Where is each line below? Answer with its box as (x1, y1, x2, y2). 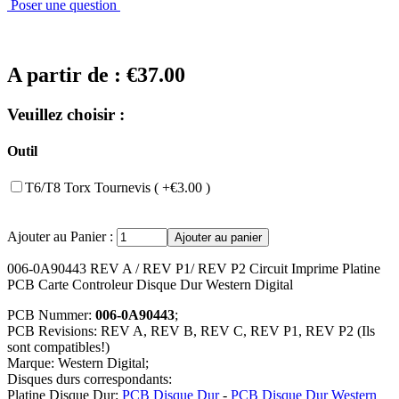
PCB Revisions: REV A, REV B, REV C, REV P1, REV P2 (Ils (7, 323, 375, 339)
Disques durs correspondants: (7, 371, 172, 387)
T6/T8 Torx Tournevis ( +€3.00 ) (25, 180, 210, 196)
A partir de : (7, 62, 126, 86)
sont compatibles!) (7, 339, 110, 355)
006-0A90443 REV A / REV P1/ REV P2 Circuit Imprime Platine (7, 261, 380, 277)
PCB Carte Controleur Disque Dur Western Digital (7, 277, 293, 293)
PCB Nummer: (7, 307, 95, 323)
